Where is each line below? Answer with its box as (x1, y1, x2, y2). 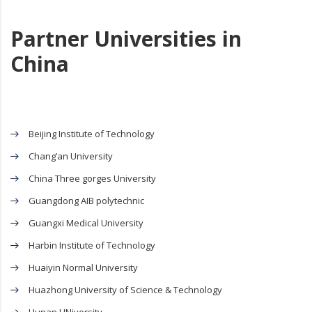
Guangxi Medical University (29, 217, 143, 230)
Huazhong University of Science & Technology (29, 283, 222, 297)
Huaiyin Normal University (29, 261, 138, 274)
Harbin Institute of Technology (29, 239, 155, 252)
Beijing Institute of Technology (29, 127, 155, 141)
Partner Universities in (10, 24, 242, 54)
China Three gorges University (29, 172, 156, 185)
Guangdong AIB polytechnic (29, 194, 144, 208)
